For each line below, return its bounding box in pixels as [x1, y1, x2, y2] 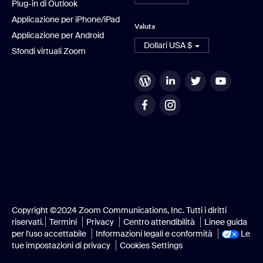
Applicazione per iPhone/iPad [12, 14, 120, 25]
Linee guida [204, 217, 247, 228]
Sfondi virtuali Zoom [12, 46, 86, 57]
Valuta [134, 22, 155, 31]
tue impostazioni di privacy [12, 240, 110, 251]
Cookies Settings [120, 240, 183, 251]
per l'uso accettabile [12, 228, 86, 240]
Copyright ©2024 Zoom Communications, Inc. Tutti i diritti [12, 205, 227, 216]
